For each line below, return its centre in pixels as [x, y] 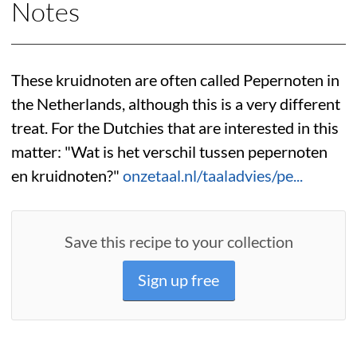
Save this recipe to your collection [178, 242]
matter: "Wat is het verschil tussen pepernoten [169, 152]
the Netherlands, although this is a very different [176, 104]
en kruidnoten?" [67, 176]
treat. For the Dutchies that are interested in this [175, 128]
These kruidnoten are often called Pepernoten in [175, 80]
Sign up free [178, 280]
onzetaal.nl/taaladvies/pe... [213, 176]
